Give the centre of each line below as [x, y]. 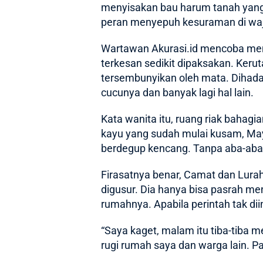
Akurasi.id [175, 49]
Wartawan [126, 49]
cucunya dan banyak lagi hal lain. [177, 93]
